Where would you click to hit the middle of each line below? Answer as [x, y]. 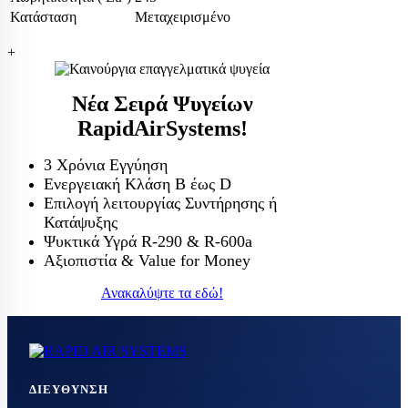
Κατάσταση [43, 17]
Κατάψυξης [81, 222]
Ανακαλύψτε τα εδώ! [162, 293]
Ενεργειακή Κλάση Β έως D [138, 184]
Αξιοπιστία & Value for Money [147, 260]
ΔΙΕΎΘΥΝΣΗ [69, 389]
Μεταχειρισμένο [183, 17]
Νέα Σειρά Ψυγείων [162, 104]
